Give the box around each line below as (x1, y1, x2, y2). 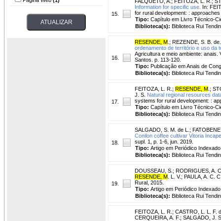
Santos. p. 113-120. (135, 56, 181, 63)
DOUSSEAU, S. (135, 167, 173, 174)
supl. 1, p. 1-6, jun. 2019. (135, 138, 193, 145)
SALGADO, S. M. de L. (135, 126, 189, 133)
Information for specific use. (135, 3, 201, 10)
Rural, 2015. (135, 179, 164, 185)
